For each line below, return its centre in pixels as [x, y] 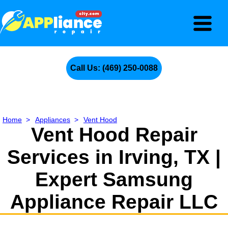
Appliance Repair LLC [114, 202]
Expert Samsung [114, 179]
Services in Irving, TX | [114, 157]
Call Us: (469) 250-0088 [114, 68]
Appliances [53, 120]
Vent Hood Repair [114, 135]
